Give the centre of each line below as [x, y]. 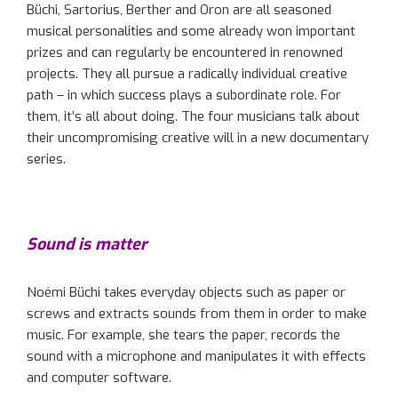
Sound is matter [87, 244]
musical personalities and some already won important [191, 31]
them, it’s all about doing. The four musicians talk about [193, 116]
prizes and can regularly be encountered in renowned [185, 52]
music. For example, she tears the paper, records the [183, 334]
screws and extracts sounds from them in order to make [197, 313]
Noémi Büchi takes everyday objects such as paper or [186, 292]
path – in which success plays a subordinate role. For [184, 95]
